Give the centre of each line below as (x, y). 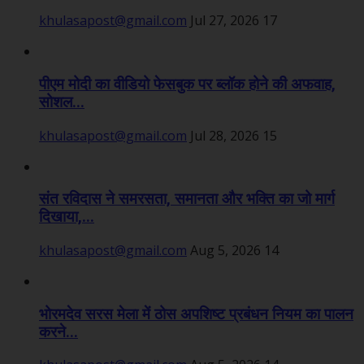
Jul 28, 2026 (225, 135)
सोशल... (62, 102)
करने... (58, 332)
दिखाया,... (67, 217)
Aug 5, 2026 (225, 250)
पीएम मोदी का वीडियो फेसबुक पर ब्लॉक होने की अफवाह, (187, 84)
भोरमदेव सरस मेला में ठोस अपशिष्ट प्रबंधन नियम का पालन (196, 314)
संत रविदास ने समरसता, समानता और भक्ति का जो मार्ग (187, 199)
